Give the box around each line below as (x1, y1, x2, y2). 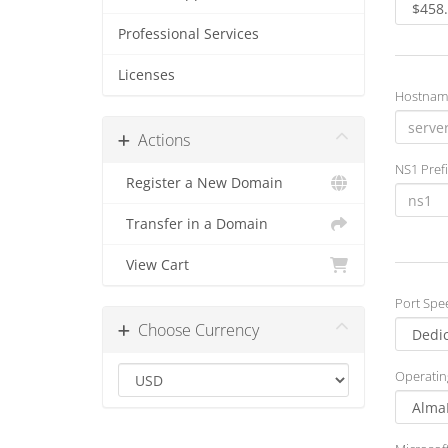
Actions (130, 129, 190, 151)
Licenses (118, 66, 175, 84)
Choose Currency (130, 319, 259, 341)
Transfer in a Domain (118, 215, 268, 233)
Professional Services (118, 25, 259, 43)
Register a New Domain (118, 174, 283, 192)
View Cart (118, 256, 189, 274)
